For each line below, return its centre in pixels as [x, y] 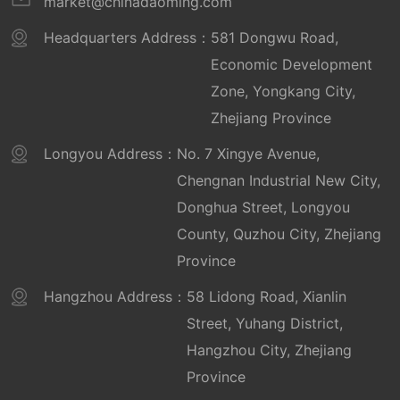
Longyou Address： [111, 153]
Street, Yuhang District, [265, 323]
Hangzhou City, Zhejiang [270, 350]
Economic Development [292, 64]
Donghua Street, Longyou [264, 207]
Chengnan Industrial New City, [279, 180]
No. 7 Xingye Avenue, [249, 153]
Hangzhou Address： [116, 296]
